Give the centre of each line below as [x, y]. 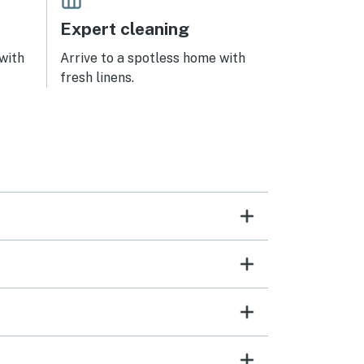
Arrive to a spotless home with [153, 58]
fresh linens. [97, 78]
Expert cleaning [125, 29]
